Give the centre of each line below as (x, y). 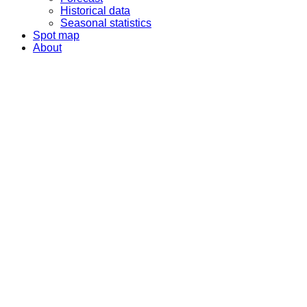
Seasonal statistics (106, 23)
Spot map (56, 36)
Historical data (95, 11)
